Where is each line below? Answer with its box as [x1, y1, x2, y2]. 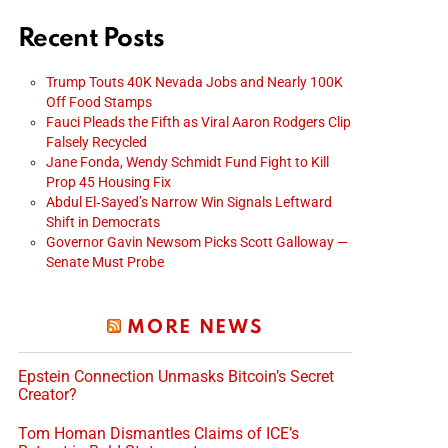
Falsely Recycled [46, 133, 147, 150]
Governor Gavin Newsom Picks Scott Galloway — [46, 233, 348, 250]
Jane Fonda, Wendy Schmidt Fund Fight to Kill [46, 153, 329, 170]
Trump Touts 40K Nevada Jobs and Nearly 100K [46, 73, 343, 90]
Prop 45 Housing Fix [46, 173, 171, 190]
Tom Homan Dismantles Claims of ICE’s [18, 423, 299, 443]
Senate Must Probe [46, 253, 164, 270]
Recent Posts [18, 25, 165, 52]
